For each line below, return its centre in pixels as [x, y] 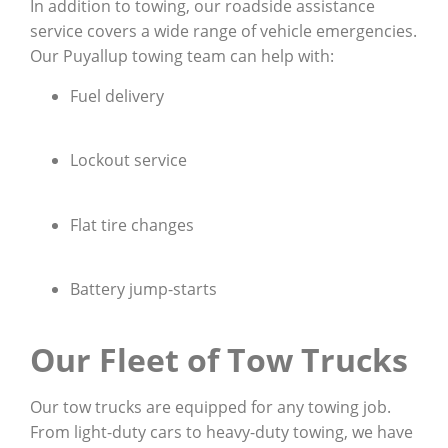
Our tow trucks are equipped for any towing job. [210, 407]
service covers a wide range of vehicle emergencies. [223, 31]
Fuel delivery [117, 95]
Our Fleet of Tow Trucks [219, 360]
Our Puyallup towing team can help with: [182, 56]
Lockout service [128, 160]
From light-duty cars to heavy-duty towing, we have [221, 432]
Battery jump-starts [143, 288]
